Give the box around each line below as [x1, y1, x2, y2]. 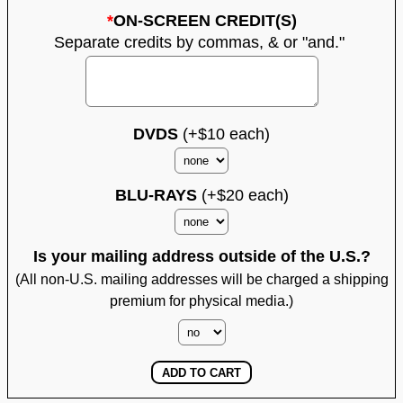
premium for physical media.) [110, 292, 293, 309]
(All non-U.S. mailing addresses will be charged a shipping [14, 271, 389, 287]
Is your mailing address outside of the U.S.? [32, 246, 371, 265]
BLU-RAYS [114, 185, 197, 204]
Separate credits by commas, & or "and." [54, 32, 349, 51]
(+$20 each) [196, 185, 289, 204]
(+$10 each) [178, 124, 270, 143]
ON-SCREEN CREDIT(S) [112, 11, 297, 30]
